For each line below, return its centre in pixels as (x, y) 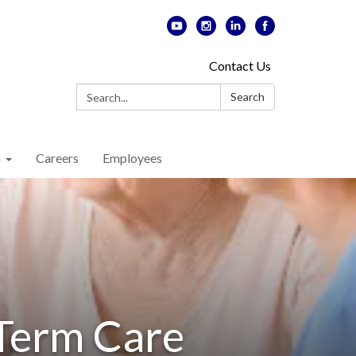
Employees (132, 158)
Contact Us (240, 66)
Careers (57, 158)
